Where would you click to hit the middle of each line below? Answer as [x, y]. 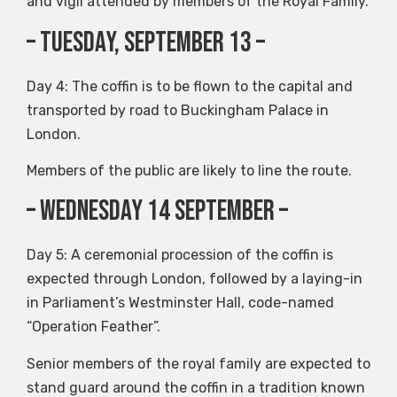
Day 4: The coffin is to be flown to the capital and [190, 86]
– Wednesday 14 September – [157, 212]
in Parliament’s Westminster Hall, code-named [180, 303]
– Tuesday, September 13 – [146, 43]
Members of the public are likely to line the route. [189, 170]
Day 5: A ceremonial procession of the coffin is [180, 255]
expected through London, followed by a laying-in [195, 279]
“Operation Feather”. [93, 327]
